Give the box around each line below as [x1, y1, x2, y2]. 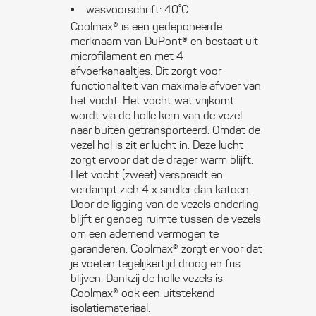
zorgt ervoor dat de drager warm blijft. [71, 153, 253, 166]
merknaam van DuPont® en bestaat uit [71, 35, 258, 48]
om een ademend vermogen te [71, 227, 219, 241]
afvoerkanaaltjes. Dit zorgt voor [71, 64, 221, 78]
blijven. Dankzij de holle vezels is [71, 272, 223, 285]
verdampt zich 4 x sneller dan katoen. [71, 183, 251, 196]
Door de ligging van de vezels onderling [71, 197, 259, 211]
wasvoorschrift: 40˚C [86, 3, 188, 16]
